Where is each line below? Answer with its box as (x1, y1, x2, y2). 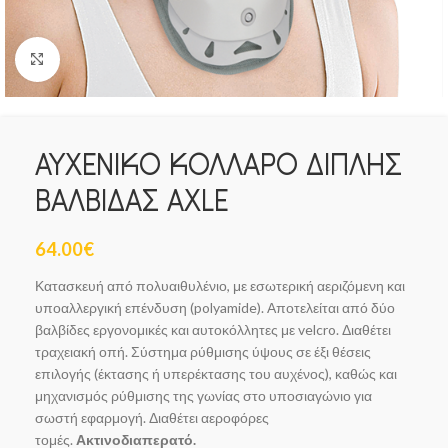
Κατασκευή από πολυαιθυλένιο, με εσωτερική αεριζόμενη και (35, 276, 405, 294)
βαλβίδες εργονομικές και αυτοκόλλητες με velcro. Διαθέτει (35, 320, 391, 338)
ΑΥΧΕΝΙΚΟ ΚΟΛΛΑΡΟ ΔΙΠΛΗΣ (35, 146, 402, 182)
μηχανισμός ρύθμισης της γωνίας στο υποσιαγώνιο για (35, 386, 372, 404)
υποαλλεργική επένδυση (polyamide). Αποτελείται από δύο (35, 298, 395, 316)
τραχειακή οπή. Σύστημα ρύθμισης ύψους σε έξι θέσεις (35, 342, 371, 360)
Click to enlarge (59, 51, 155, 67)
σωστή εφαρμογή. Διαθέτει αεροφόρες (35, 408, 269, 426)
